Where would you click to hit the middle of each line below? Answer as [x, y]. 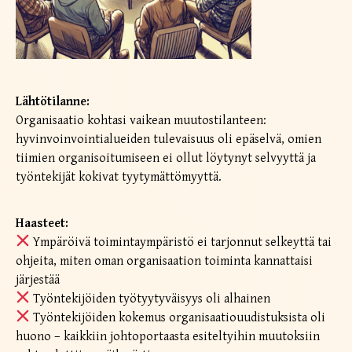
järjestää [38, 280]
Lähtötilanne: [53, 101]
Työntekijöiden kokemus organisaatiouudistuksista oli [178, 317]
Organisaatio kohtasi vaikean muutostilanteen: [141, 120]
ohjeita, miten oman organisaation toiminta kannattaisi [164, 261]
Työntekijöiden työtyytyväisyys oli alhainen [150, 299]
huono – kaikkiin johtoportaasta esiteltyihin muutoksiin [168, 336]
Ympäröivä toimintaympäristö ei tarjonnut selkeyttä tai [181, 242]
